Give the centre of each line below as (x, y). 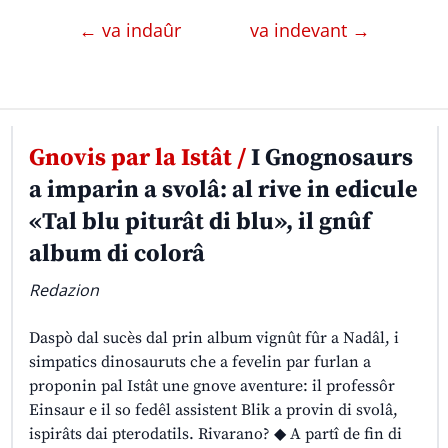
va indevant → (309, 30)
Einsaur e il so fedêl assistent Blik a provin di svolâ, (213, 410)
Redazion (63, 290)
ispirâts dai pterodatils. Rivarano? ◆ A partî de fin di (215, 434)
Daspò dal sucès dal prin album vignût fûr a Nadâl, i (213, 338)
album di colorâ (116, 254)
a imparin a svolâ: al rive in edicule (223, 190)
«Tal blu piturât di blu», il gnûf (199, 222)
